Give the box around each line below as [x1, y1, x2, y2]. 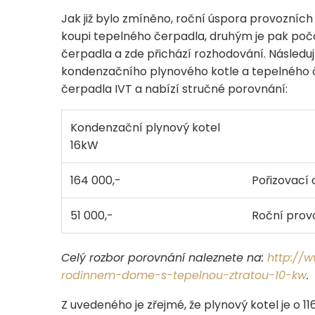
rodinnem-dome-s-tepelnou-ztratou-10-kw [61, 266, 307, 283]
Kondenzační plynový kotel [70, 119, 220, 136]
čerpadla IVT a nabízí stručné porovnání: [61, 80, 288, 97]
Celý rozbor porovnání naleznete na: [61, 249, 267, 266]
